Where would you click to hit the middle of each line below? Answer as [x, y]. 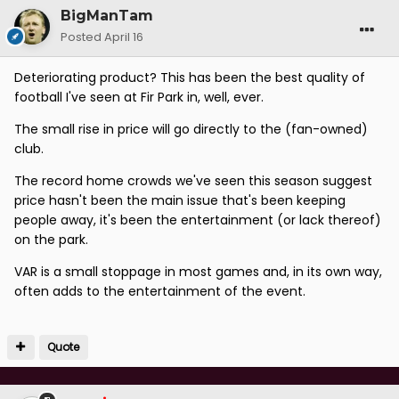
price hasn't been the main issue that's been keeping [180, 200]
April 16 [124, 37]
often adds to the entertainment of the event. [160, 291]
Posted [82, 37]
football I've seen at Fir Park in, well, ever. [139, 97]
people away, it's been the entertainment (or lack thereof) [198, 220]
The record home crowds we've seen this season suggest [193, 180]
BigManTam [107, 15]
